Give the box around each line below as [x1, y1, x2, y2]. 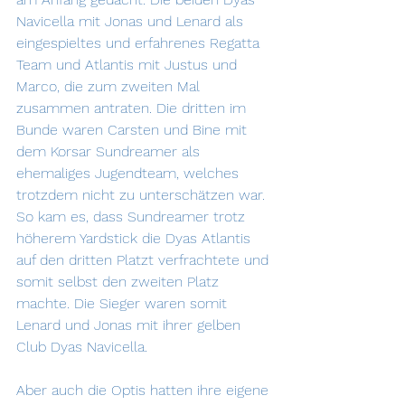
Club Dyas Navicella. [16, 338, 147, 355]
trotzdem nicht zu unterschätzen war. [16, 186, 269, 203]
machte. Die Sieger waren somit [16, 295, 231, 312]
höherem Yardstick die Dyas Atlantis [16, 230, 255, 247]
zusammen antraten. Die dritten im [16, 99, 250, 117]
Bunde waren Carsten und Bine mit [16, 121, 251, 138]
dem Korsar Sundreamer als [16, 143, 204, 160]
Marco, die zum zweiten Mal [16, 78, 204, 95]
